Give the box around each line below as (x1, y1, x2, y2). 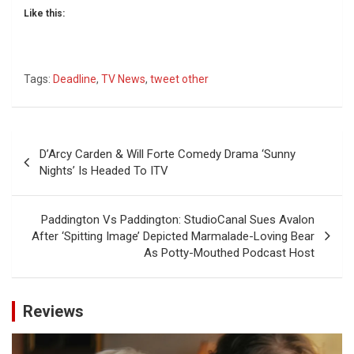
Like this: (24, 7, 65, 19)
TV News (101, 72, 145, 85)
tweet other (150, 72, 209, 85)
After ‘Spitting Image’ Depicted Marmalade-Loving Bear (32, 228, 314, 243)
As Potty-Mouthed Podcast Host (144, 245, 314, 260)
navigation (11, 155, 104, 179)
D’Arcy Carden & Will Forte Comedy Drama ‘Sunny (40, 146, 296, 161)
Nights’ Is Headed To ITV (40, 163, 168, 178)
